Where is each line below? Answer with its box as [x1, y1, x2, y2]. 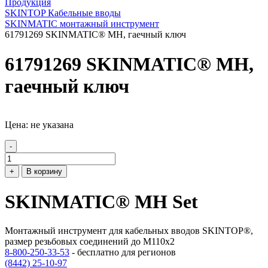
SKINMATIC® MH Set [5, 190, 198, 212]
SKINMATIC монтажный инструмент [5, 19, 159, 29]
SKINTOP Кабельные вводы [5, 8, 121, 19]
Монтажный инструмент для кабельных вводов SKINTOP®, [5, 226, 253, 236]
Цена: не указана [5, 120, 74, 130]
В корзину [26, 167, 62, 176]
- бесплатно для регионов [69, 247, 176, 258]
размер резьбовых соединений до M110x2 [5, 236, 175, 247]
